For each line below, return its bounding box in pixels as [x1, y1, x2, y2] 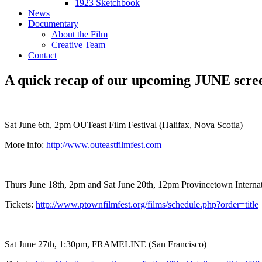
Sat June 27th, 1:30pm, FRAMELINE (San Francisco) [5, 239, 206, 249]
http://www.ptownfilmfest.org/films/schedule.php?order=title [36, 199, 258, 209]
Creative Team [51, 39, 105, 50]
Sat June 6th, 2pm [5, 119, 73, 130]
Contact [28, 50, 57, 60]
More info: [5, 139, 46, 150]
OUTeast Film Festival [73, 119, 157, 130]
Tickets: [5, 199, 36, 209]
